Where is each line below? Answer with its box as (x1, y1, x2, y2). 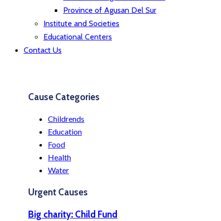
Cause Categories (28, 91, 100, 103)
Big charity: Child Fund (28, 208, 117, 220)
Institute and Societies (43, 19, 119, 28)
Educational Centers (43, 32, 112, 41)
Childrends (48, 114, 84, 124)
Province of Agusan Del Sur (63, 5, 156, 15)
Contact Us (24, 45, 62, 55)
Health (48, 152, 71, 162)
